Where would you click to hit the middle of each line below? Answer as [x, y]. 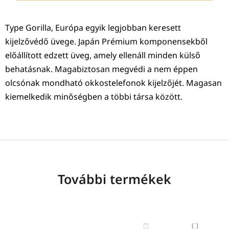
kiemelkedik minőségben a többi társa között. [94, 97]
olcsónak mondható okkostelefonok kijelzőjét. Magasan [113, 83]
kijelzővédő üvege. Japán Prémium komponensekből [106, 42]
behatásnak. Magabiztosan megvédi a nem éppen [101, 69]
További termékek [114, 179]
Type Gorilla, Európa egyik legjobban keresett [93, 28]
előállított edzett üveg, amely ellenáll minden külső [103, 55]
